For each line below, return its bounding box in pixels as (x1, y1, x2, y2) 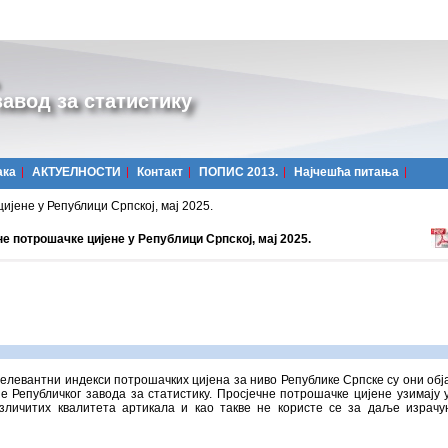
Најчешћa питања (294, 165, 399, 179)
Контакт (137, 165, 183, 179)
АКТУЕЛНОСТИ (32, 165, 121, 179)
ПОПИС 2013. (199, 165, 278, 179)
